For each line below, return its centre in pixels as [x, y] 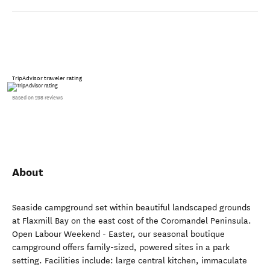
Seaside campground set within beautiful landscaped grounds [131, 208]
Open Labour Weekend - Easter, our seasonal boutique [118, 234]
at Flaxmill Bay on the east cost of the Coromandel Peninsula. [132, 221]
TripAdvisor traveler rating [47, 78]
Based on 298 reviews [37, 98]
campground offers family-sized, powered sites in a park [121, 247]
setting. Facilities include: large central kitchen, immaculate [130, 261]
